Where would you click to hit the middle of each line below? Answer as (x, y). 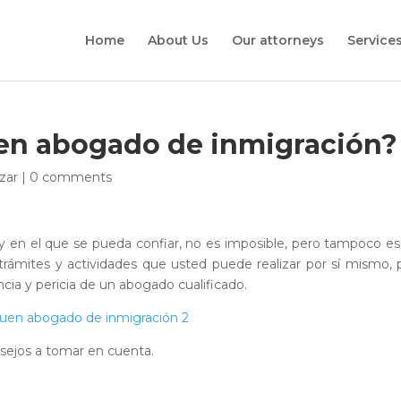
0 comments (71, 177)
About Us (178, 40)
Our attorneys (277, 40)
